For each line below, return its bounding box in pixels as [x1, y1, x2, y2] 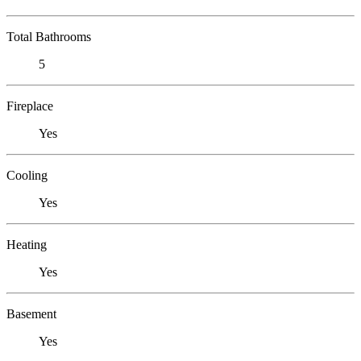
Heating [6, 237, 47, 251]
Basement [6, 306, 56, 321]
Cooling [6, 168, 48, 182]
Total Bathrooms [6, 29, 91, 44]
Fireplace [6, 98, 53, 113]
